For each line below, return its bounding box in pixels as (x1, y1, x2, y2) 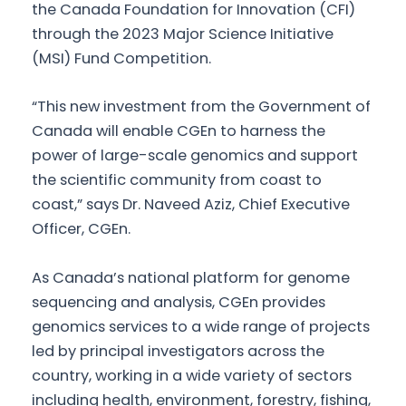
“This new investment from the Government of (32, 96, 371, 118)
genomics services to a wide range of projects (32, 315, 370, 337)
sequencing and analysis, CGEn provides (32, 291, 325, 313)
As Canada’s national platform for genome (32, 266, 350, 288)
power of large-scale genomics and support (32, 145, 358, 167)
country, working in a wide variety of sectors (32, 364, 352, 386)
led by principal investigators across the (32, 340, 324, 362)
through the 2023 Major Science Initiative (32, 24, 333, 44)
